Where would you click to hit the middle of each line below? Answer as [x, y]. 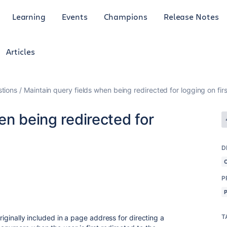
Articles [21, 51]
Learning [29, 16]
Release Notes [191, 16]
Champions [125, 16]
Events [75, 16]
